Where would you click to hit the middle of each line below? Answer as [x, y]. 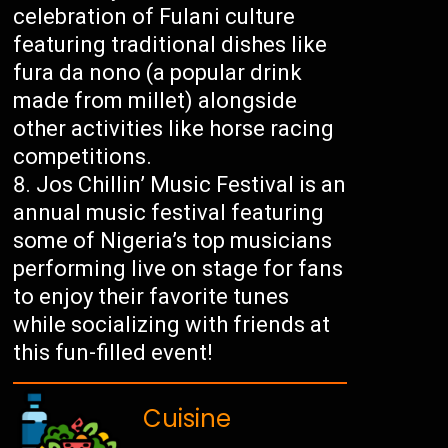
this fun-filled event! [113, 353]
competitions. [83, 157]
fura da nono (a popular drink [158, 73]
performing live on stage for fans [178, 269]
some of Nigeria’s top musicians [173, 241]
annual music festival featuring [169, 213]
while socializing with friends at [172, 325]
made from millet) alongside [155, 101]
